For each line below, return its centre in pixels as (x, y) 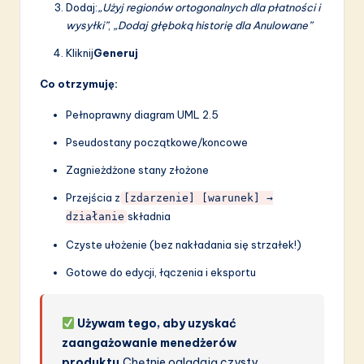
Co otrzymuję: (79, 84)
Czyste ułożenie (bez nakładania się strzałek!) (184, 245)
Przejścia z (93, 198)
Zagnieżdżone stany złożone (137, 170)
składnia (149, 217)
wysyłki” (87, 26)
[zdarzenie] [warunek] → (198, 198)
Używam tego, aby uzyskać (157, 324)
